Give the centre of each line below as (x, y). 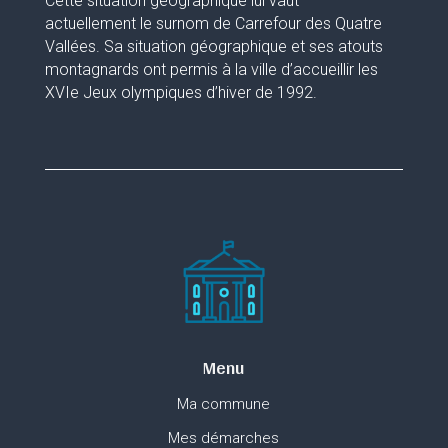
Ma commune (224, 403)
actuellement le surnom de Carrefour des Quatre (213, 24)
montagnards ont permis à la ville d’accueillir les (211, 70)
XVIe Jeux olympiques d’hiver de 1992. (180, 93)
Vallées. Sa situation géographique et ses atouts (213, 47)
